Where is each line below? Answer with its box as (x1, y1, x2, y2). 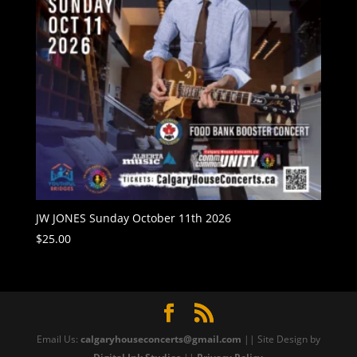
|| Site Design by (241, 332, 320, 347)
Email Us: (36, 332, 80, 347)
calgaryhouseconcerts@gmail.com (80, 332, 241, 347)
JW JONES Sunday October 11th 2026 (35, 210, 231, 226)
